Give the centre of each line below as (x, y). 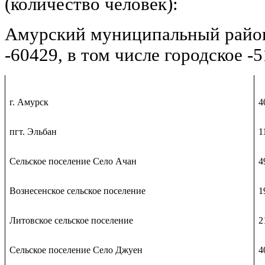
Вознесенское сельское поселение (78, 190)
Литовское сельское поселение (72, 220)
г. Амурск (29, 102)
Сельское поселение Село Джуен (76, 250)
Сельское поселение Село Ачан (73, 161)
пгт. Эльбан (33, 131)
